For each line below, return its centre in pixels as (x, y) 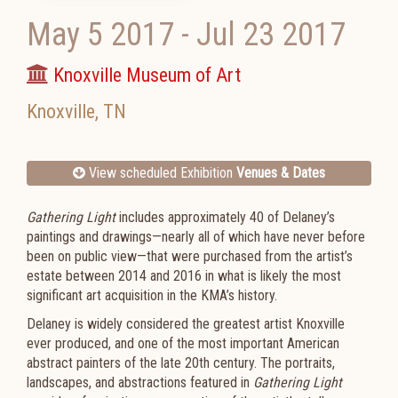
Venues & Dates (281, 173)
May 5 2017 (100, 35)
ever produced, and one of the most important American (183, 343)
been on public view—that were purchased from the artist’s (190, 256)
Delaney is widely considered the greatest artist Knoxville (186, 324)
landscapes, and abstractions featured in (140, 382)
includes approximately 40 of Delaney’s (225, 217)
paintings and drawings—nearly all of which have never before (196, 237)
